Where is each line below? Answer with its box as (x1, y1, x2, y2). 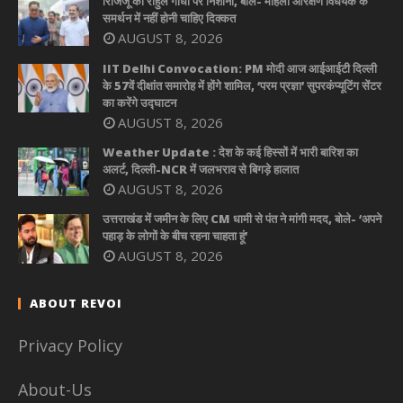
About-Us (18, 378, 96, 400)
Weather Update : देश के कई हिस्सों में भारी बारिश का (103, 143, 358, 160)
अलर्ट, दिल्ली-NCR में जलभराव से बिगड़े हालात (103, 160, 299, 177)
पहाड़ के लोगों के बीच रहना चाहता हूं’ (103, 228, 247, 245)
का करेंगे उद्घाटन (103, 94, 176, 111)
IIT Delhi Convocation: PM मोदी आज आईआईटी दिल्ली (103, 59, 377, 76)
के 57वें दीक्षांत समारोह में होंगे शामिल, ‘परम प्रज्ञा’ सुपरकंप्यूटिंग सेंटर (103, 76, 381, 94)
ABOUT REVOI (30, 294, 122, 311)
